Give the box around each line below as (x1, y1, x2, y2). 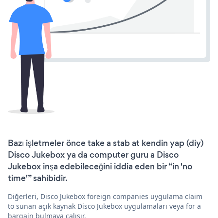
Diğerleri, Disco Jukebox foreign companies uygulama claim (8, 192, 202, 201)
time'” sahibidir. (8, 172, 68, 184)
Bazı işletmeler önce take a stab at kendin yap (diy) (8, 137, 203, 149)
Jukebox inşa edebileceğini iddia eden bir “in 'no (8, 161, 192, 173)
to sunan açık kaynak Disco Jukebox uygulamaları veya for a (8, 201, 201, 211)
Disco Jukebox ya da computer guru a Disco (8, 149, 179, 161)
